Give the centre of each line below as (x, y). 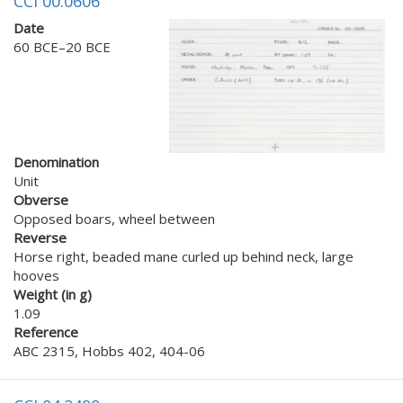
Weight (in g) (53, 294)
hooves (36, 275)
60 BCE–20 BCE (62, 46)
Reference (46, 331)
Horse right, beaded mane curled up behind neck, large (184, 256)
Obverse (41, 199)
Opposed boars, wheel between (114, 218)
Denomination (56, 161)
